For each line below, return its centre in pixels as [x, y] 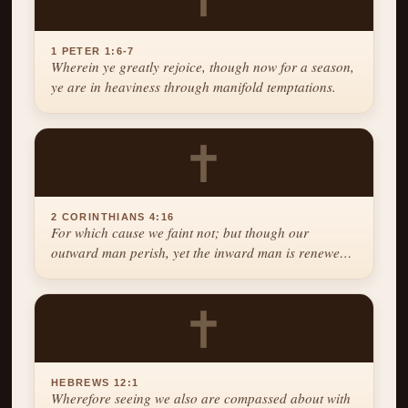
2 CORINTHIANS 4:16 [113, 216]
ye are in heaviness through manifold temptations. [194, 87]
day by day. [85, 272]
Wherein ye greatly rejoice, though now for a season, [203, 67]
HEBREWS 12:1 [95, 382]
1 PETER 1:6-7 [93, 51]
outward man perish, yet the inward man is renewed [199, 252]
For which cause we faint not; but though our [180, 232]
